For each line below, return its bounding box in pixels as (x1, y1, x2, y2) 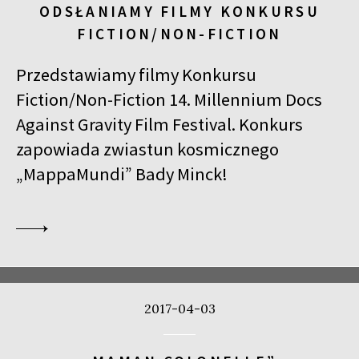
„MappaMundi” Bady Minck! (16, 163, 228, 186)
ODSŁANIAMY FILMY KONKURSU (39, 2, 320, 22)
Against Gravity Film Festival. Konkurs (16, 113, 303, 136)
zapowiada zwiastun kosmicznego (16, 138, 279, 161)
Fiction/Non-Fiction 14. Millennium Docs (16, 88, 322, 111)
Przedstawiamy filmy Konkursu (16, 63, 256, 87)
